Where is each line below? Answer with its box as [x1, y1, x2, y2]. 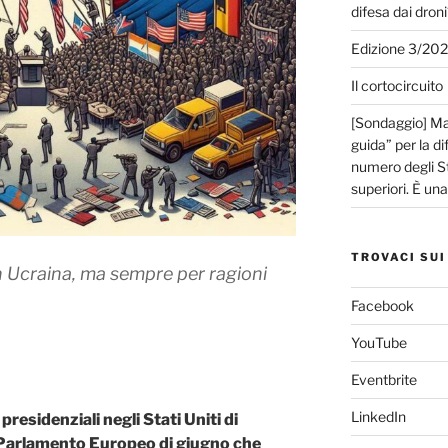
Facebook [350, 296, 414, 314]
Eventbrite [350, 370, 417, 388]
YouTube [350, 333, 407, 351]
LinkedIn [350, 407, 406, 425]
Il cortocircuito [350, 76, 443, 94]
